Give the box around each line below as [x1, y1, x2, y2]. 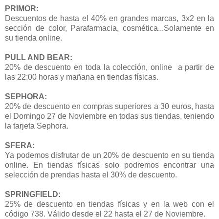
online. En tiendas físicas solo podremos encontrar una [5, 160, 214, 169]
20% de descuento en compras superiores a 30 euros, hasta [5, 102, 214, 110]
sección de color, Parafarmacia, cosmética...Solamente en [5, 23, 214, 32]
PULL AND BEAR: [5, 53, 72, 62]
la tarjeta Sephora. [5, 121, 68, 130]
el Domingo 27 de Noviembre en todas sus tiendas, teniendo [5, 111, 214, 120]
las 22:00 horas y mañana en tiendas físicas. [5, 72, 158, 81]
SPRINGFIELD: [5, 190, 61, 198]
